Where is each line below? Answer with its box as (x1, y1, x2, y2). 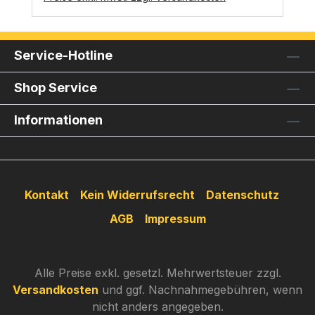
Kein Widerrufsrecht (80, 188, 195, 202)
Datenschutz (206, 188, 279, 202)
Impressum (144, 212, 206, 226)
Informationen (14, 112, 103, 128)
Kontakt (25, 188, 69, 202)
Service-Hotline (14, 48, 112, 63)
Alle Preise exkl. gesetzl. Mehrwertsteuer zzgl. (34, 266, 281, 281)
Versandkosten (13, 283, 98, 297)
